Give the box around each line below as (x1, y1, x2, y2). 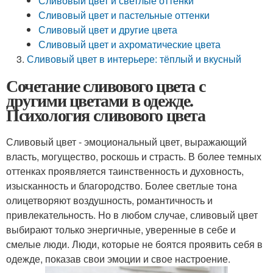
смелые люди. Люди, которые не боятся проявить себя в (6, 237, 263, 251)
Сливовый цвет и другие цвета (38, 23, 178, 37)
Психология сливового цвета (6, 102, 205, 127)
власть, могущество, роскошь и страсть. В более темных (6, 149, 261, 163)
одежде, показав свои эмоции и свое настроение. (6, 252, 230, 266)
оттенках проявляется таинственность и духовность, (6, 164, 244, 178)
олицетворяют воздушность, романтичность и (6, 193, 213, 207)
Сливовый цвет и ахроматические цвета (38, 37, 221, 51)
